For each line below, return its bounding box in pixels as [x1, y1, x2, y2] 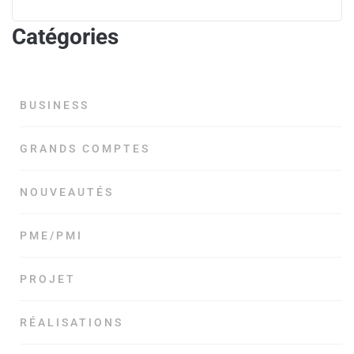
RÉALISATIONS [20, 316, 123, 329]
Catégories [12, 24, 119, 50]
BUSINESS [20, 99, 89, 111]
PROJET [20, 273, 76, 285]
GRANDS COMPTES [20, 142, 150, 155]
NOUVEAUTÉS [20, 186, 114, 198]
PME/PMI [20, 229, 83, 242]
